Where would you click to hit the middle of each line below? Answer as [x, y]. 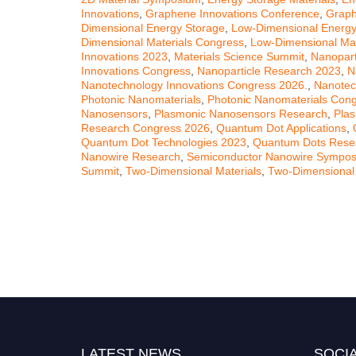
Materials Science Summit [239, 57]
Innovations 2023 [124, 57]
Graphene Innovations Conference [232, 14]
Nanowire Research [131, 157]
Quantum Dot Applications [281, 128]
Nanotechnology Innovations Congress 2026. [194, 85]
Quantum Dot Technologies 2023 [164, 143]
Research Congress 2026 [145, 128]
